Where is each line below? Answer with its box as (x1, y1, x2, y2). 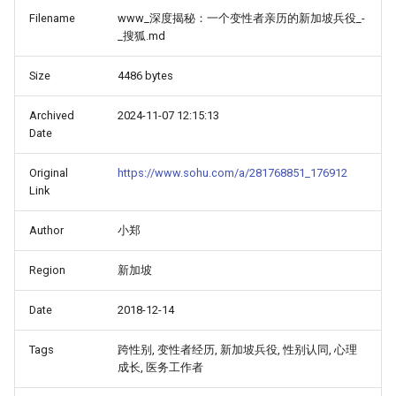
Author (29, 224, 64, 238)
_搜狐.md (118, 29, 165, 43)
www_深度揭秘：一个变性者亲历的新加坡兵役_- (118, 11, 365, 26)
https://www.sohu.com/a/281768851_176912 (118, 166, 347, 180)
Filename (29, 11, 75, 26)
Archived (29, 109, 74, 123)
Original (29, 166, 68, 180)
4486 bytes (118, 69, 173, 83)
